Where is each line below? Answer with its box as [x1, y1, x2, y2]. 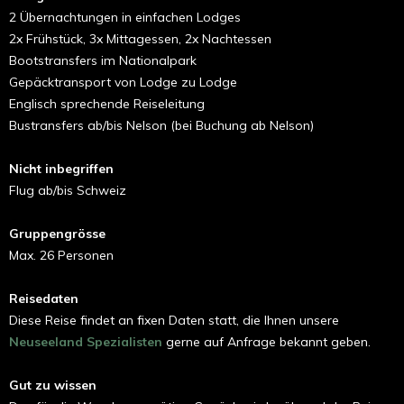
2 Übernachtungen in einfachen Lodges [9, 8, 241, 25]
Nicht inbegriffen [9, 160, 114, 177]
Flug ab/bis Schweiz [9, 181, 126, 198]
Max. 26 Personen [9, 246, 114, 263]
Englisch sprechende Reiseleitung [9, 95, 205, 112]
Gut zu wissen [9, 376, 96, 393]
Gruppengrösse [9, 225, 106, 242]
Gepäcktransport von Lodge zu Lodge [9, 73, 237, 90]
